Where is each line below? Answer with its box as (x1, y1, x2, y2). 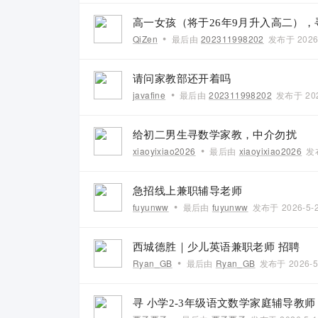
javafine (133, 89, 166, 101)
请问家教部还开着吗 (133, 73, 231, 84)
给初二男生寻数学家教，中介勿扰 (133, 129, 297, 141)
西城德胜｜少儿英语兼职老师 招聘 (133, 241, 300, 253)
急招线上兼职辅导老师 (133, 185, 242, 197)
